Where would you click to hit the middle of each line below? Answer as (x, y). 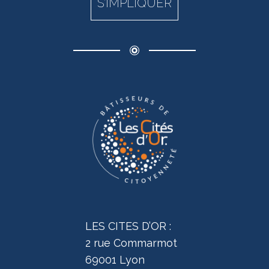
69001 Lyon (115, 259)
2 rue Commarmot (131, 243)
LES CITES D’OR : (128, 226)
